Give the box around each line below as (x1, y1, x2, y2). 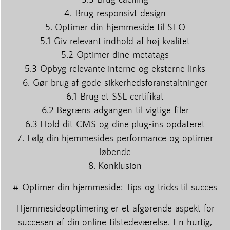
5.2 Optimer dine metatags (61, 49, 169, 61)
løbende (99, 146, 131, 158)
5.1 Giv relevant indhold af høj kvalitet (40, 35, 190, 47)
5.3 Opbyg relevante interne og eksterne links (25, 63, 205, 74)
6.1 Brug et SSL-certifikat (66, 90, 164, 102)
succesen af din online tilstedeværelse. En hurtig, (18, 216, 212, 228)
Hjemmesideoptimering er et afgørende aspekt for (15, 202, 215, 214)
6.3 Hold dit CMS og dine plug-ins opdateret (25, 118, 205, 130)
